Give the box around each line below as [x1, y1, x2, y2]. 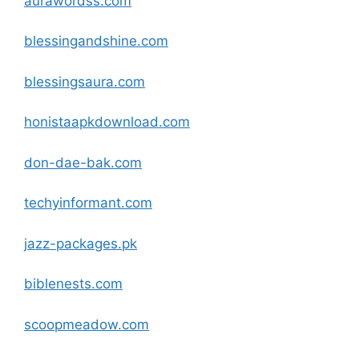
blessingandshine [24, 33, 137, 49]
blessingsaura [24, 73, 114, 90]
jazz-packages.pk [24, 235, 137, 252]
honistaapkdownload [24, 114, 159, 130]
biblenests [24, 276, 91, 292]
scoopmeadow [24, 316, 118, 333]
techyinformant [24, 195, 121, 211]
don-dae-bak [24, 154, 111, 171]
